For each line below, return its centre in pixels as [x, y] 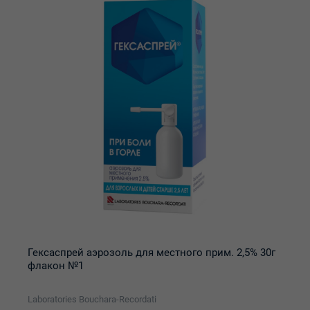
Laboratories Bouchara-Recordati [92, 299]
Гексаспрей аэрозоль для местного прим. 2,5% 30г [152, 253]
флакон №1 [56, 266]
